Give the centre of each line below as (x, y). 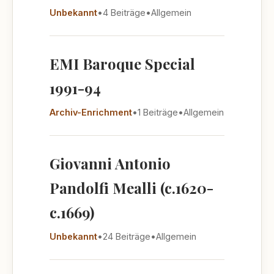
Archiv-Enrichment (91, 112)
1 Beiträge (158, 112)
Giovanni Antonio (110, 163)
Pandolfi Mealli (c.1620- (131, 188)
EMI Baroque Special (122, 64)
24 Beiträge (127, 236)
